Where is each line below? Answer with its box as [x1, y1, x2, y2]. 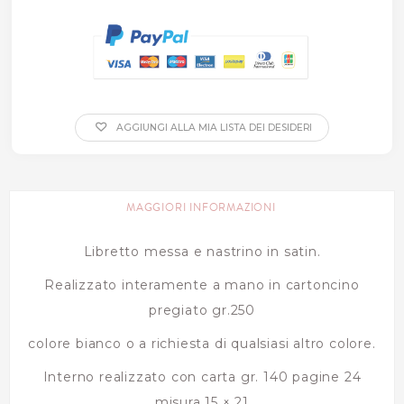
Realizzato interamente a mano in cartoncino [44, 276, 360, 293]
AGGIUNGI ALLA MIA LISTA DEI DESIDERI [114, 121, 312, 133]
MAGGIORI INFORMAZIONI [126, 199, 276, 216]
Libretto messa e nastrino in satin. [83, 243, 321, 260]
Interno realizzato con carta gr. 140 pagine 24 [42, 368, 362, 385]
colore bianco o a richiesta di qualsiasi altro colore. [28, 335, 376, 352]
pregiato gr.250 [148, 301, 255, 318]
